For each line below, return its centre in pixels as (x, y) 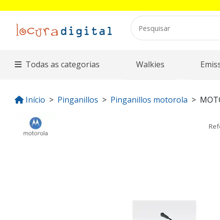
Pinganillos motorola (149, 100)
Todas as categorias (63, 64)
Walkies (150, 64)
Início (35, 100)
